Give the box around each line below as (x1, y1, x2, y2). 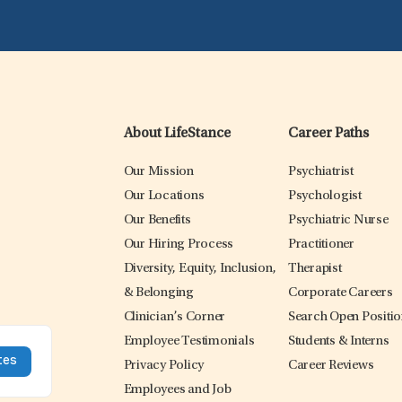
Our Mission (123, 165, 194, 179)
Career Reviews (287, 359, 374, 373)
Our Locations (123, 189, 205, 204)
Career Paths (287, 127, 369, 142)
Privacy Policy (123, 359, 205, 373)
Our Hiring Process (123, 238, 234, 252)
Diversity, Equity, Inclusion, (123, 262, 276, 276)
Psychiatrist (287, 165, 354, 179)
